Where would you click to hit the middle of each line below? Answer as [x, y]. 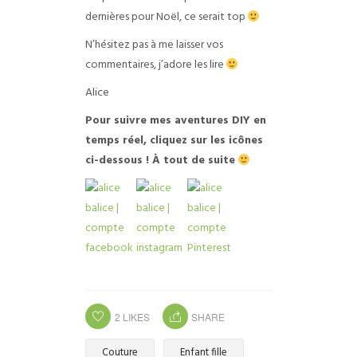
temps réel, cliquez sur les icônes [174, 141]
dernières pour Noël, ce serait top [166, 18]
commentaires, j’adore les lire [155, 65]
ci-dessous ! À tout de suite [161, 161]
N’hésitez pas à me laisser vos [154, 45]
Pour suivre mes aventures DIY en [175, 121]
